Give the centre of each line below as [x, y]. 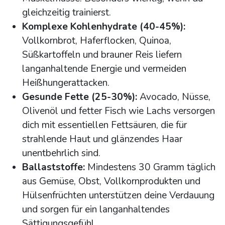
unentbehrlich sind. [61, 153]
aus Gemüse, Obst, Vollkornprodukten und [111, 182]
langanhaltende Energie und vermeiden [104, 69]
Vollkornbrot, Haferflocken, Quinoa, [97, 41]
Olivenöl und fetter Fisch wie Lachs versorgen [119, 111]
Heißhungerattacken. [66, 83]
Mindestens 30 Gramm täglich [150, 167]
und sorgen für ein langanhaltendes [96, 210]
